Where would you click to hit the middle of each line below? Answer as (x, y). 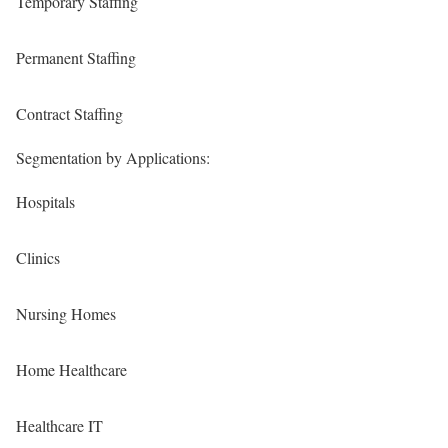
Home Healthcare (71, 369)
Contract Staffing (69, 113)
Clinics (38, 257)
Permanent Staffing (76, 57)
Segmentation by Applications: (113, 157)
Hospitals (45, 201)
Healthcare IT (59, 425)
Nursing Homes (66, 313)
